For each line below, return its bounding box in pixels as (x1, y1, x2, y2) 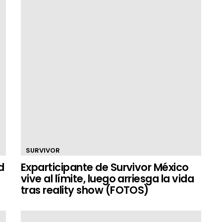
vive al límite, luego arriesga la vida (21, 171, 194, 186)
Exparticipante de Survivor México (21, 160, 189, 174)
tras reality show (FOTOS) (21, 183, 149, 197)
